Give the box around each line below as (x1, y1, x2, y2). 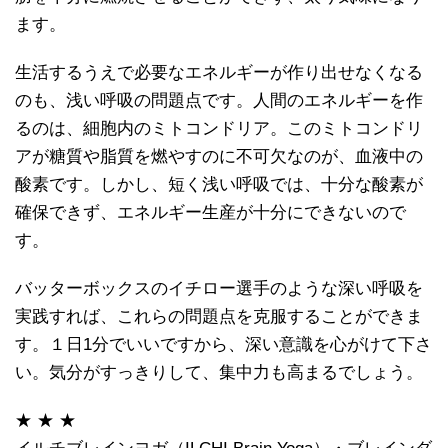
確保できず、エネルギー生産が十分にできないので (15, 202, 406, 222)
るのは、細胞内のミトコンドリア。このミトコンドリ (15, 118, 423, 138)
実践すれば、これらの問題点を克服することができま (15, 306, 423, 326)
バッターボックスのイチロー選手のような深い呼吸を (15, 278, 423, 298)
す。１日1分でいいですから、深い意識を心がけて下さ (15, 334, 432, 354)
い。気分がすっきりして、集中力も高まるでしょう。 (15, 362, 423, 382)
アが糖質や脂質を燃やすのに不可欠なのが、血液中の (15, 146, 423, 166)
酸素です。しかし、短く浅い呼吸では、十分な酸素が (15, 174, 423, 194)
